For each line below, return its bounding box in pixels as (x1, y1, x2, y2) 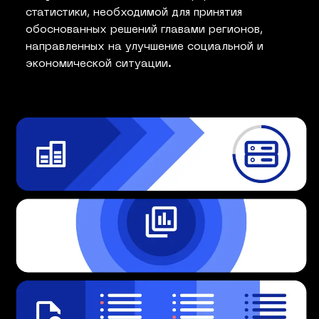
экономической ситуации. (26, 58, 172, 70)
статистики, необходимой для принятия (26, 7, 242, 19)
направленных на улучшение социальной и (26, 41, 263, 53)
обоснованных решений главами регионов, (26, 24, 263, 36)
